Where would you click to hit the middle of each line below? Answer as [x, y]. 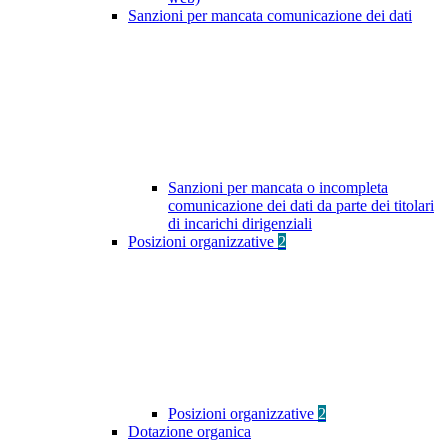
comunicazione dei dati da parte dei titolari [301, 206]
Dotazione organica [189, 432]
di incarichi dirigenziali [240, 224]
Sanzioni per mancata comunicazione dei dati [270, 16]
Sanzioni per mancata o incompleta [278, 188]
